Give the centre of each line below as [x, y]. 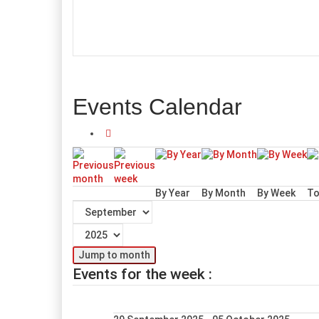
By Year [173, 193]
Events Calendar [157, 107]
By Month [224, 193]
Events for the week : [142, 274]
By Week [276, 193]
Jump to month [114, 255]
